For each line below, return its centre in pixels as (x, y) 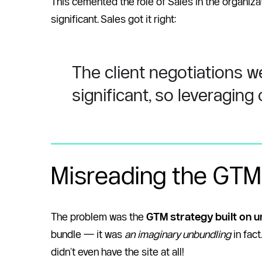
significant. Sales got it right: (115, 19)
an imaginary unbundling (178, 234)
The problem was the (99, 217)
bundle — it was (88, 234)
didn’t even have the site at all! (119, 252)
